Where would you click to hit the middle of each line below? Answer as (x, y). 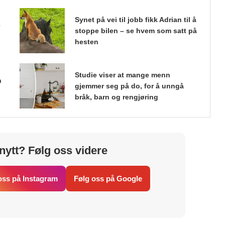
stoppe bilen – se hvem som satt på (136, 30)
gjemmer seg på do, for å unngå (129, 86)
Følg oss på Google (108, 178)
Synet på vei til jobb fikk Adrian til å (135, 19)
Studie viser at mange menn (122, 75)
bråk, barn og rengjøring (116, 97)
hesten (86, 41)
